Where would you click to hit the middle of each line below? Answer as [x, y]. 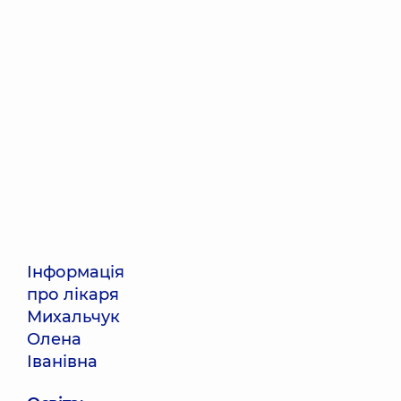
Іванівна [62, 362]
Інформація [76, 272]
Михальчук [73, 317]
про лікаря [73, 294]
